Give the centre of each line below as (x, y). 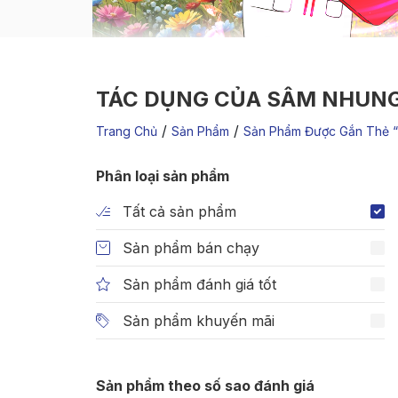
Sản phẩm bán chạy (191, 248)
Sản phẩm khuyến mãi (199, 321)
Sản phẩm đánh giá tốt (199, 285)
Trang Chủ (127, 131)
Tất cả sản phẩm (179, 212)
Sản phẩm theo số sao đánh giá (205, 386)
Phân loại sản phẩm (163, 176)
